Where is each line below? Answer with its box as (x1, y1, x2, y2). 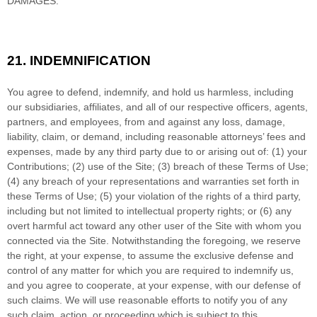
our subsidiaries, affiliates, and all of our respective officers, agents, (7, 100, 308, 113)
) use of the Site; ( (81, 160, 161, 172)
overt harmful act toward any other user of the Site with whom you (7, 219, 301, 231)
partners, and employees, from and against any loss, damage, (7, 115, 285, 127)
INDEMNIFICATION (30, 52, 151, 68)
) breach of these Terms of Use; (167, 160, 309, 172)
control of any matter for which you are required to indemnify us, (7, 264, 294, 276)
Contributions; (7, 160, 72, 172)
